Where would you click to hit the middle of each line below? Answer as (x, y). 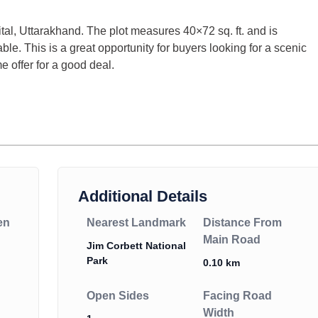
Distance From (242, 223)
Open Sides (118, 296)
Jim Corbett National (136, 246)
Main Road (232, 240)
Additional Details (143, 197)
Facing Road (237, 296)
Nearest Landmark (136, 223)
